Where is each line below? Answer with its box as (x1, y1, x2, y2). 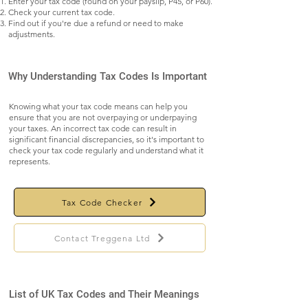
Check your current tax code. (8, 7, 115, 17)
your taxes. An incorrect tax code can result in (9, 123, 177, 133)
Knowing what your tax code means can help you (9, 101, 188, 111)
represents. (9, 156, 50, 166)
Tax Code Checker (61, 197, 143, 208)
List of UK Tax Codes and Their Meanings (9, 288, 199, 300)
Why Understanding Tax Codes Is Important (8, 70, 207, 82)
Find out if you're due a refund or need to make (8, 18, 184, 28)
